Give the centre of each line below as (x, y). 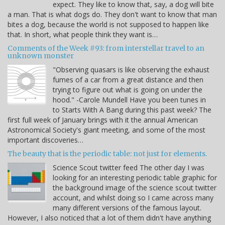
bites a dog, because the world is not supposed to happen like (108, 25)
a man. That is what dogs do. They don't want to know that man (112, 15)
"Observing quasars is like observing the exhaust (131, 70)
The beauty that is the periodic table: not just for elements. (107, 154)
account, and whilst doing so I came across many (133, 198)
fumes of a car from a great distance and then (128, 80)
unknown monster (41, 56)
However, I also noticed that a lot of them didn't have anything (109, 218)
